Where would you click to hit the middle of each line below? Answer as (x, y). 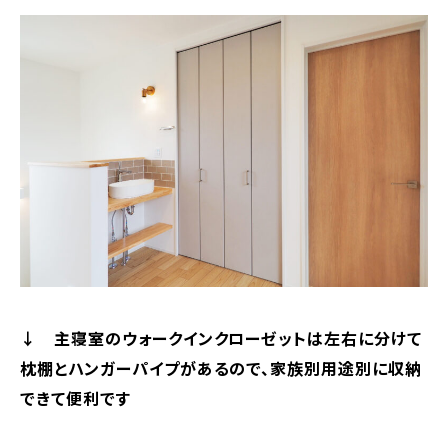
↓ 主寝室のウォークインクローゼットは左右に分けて (221, 337)
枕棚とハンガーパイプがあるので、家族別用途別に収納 (221, 367)
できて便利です (75, 397)
